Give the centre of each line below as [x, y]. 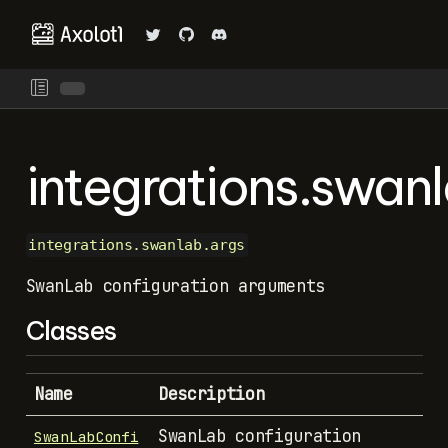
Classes [71, 330]
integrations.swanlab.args [136, 245]
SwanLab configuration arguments [175, 286]
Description [211, 393]
